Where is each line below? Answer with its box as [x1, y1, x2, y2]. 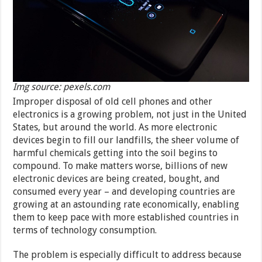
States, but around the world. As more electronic [13, 121, 218, 133]
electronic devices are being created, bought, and [13, 173, 220, 184]
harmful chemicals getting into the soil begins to [13, 147, 218, 158]
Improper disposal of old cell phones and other [13, 95, 213, 107]
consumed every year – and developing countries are [13, 185, 236, 197]
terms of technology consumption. [13, 224, 157, 236]
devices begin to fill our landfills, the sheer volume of [13, 134, 240, 146]
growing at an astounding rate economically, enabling [13, 198, 240, 210]
